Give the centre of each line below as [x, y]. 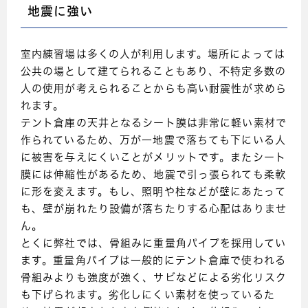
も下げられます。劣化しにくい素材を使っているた [148, 296]
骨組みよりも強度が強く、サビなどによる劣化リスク [154, 279]
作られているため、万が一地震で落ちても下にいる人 [153, 142]
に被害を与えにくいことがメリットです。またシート [153, 159]
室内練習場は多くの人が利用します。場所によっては [153, 56]
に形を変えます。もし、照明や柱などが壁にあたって [153, 193]
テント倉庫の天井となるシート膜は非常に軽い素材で [154, 124]
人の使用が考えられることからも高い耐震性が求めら [154, 90]
